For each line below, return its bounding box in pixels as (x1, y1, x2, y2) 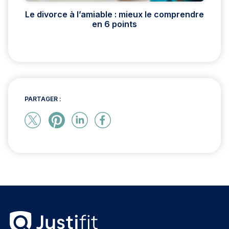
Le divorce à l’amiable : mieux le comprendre (25, 9, 204, 20)
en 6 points (92, 19, 137, 30)
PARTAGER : (25, 95, 61, 103)
